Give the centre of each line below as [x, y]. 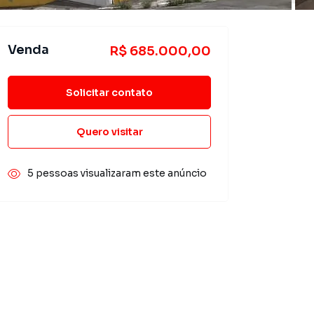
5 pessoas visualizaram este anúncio [117, 173]
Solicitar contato [109, 92]
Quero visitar [109, 131]
